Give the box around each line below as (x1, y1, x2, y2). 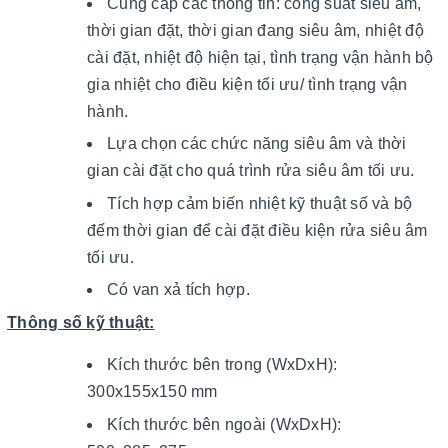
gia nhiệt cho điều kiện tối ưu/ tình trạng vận (87, 75, 408, 93)
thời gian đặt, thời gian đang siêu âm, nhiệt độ (87, 21, 424, 39)
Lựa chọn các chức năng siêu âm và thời (107, 135, 407, 153)
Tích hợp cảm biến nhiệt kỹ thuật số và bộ (107, 194, 413, 212)
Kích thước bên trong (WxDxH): (107, 355, 338, 373)
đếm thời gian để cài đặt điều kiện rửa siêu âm (87, 221, 428, 239)
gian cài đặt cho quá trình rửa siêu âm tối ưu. (87, 162, 415, 180)
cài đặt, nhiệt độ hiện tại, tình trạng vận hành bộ (87, 48, 434, 66)
